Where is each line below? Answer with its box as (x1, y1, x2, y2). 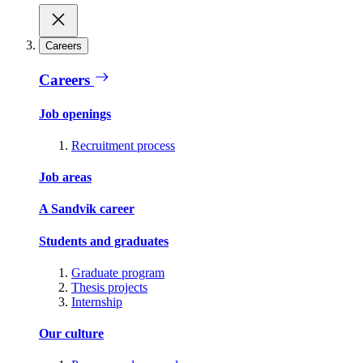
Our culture (39, 327, 104, 341)
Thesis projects (71, 280, 147, 294)
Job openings (39, 106, 111, 121)
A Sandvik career (39, 202, 135, 216)
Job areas (39, 170, 92, 185)
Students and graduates (39, 233, 169, 248)
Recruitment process (71, 138, 175, 152)
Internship (71, 294, 122, 309)
